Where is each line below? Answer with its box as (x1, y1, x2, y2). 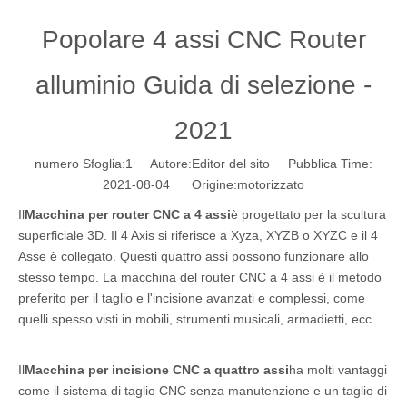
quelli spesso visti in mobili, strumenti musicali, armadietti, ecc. (18, 312, 375, 326)
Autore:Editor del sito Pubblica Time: (133, 156, 372, 171)
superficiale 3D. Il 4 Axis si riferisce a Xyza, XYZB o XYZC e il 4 (18, 228, 378, 243)
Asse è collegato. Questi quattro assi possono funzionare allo (18, 249, 369, 263)
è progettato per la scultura (231, 207, 386, 222)
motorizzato (237, 177, 304, 192)
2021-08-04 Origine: (103, 177, 237, 192)
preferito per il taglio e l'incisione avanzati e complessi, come (18, 291, 365, 305)
